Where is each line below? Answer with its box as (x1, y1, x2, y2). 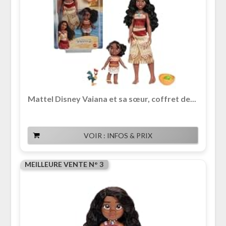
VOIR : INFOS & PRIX (84, 131, 152, 140)
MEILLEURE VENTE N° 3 (24, 160, 103, 169)
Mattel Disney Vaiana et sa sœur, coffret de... (27, 94, 196, 104)
